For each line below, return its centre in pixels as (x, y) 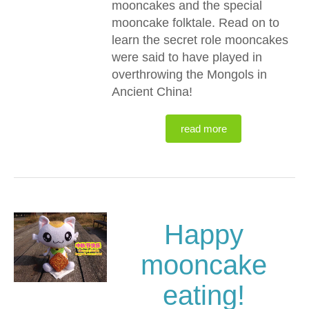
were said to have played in (187, 57)
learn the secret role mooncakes (200, 40)
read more (203, 129)
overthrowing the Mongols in (189, 74)
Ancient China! (152, 92)
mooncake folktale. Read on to (196, 23)
